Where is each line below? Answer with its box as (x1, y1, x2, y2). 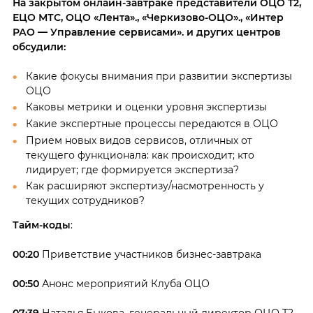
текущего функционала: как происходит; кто (25, 148, 254, 161)
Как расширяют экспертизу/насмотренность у (25, 180, 264, 193)
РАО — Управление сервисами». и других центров (12, 25, 281, 38)
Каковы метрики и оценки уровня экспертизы (25, 101, 267, 114)
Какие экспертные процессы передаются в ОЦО (25, 117, 278, 130)
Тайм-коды (12, 219, 71, 232)
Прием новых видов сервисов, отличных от (25, 133, 252, 147)
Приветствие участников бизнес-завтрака (38, 248, 261, 261)
